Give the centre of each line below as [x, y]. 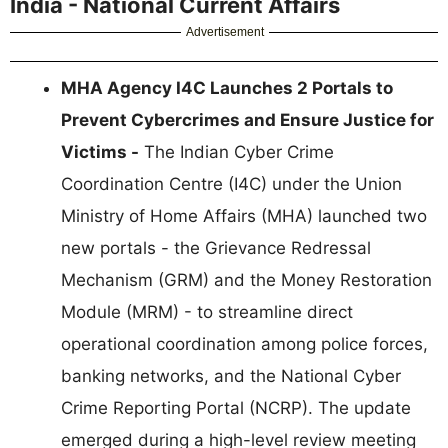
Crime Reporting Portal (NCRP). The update [236, 408]
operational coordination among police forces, [244, 344]
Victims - [100, 152]
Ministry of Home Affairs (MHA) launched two [244, 216]
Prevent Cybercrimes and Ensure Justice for [247, 120]
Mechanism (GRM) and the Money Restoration [246, 280]
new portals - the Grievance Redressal [216, 248]
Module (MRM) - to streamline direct [207, 312]
